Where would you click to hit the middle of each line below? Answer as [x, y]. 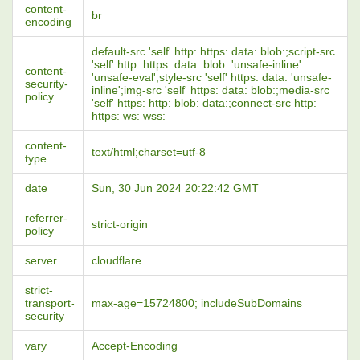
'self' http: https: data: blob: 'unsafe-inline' [196, 64]
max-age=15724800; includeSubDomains [197, 303]
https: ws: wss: [129, 116]
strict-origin [120, 224]
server [41, 260]
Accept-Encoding [135, 346]
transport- [50, 303]
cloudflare [117, 260]
